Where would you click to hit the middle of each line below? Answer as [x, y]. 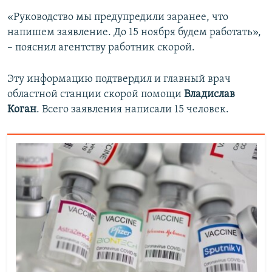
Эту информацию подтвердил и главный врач [119, 80]
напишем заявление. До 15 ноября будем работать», [134, 33]
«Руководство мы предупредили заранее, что [118, 18]
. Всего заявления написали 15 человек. [133, 110]
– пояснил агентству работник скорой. [101, 48]
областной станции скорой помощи [96, 95]
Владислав [209, 95]
